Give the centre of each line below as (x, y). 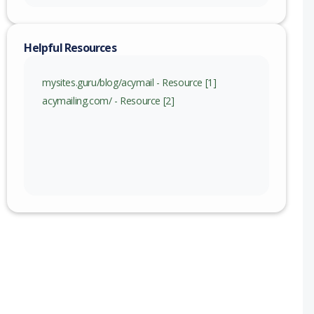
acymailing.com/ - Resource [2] (108, 101)
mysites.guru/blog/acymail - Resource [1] (129, 83)
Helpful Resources (70, 48)
